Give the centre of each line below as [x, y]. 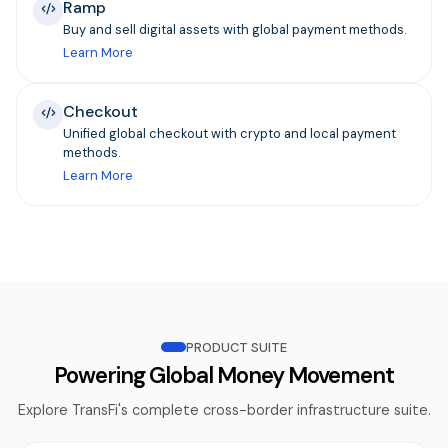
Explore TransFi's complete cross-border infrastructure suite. [224, 409]
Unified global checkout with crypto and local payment [229, 133]
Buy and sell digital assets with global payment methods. [234, 29]
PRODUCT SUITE [237, 347]
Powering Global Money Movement [224, 375]
